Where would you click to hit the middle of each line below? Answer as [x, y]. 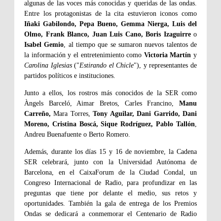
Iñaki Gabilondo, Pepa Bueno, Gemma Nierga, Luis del [110, 24]
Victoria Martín [167, 55]
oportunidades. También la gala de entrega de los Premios [110, 203]
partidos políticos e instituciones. [70, 75]
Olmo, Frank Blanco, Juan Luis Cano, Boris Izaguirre [108, 34]
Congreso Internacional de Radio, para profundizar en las [110, 183]
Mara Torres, [72, 113]
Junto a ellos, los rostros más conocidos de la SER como [110, 93]
